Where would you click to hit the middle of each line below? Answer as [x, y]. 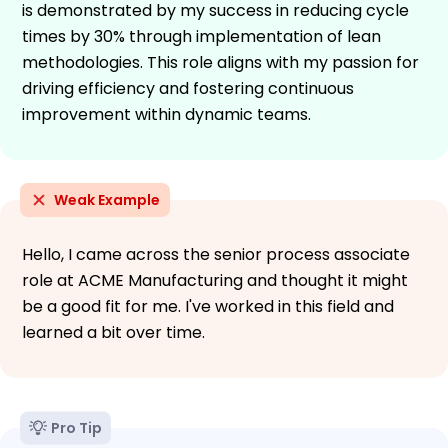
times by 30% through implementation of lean [201, 36]
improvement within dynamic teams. [166, 114]
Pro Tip [76, 427]
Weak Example [107, 199]
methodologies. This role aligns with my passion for [220, 62]
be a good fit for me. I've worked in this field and [208, 306]
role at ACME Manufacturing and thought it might [215, 280]
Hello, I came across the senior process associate [216, 254]
